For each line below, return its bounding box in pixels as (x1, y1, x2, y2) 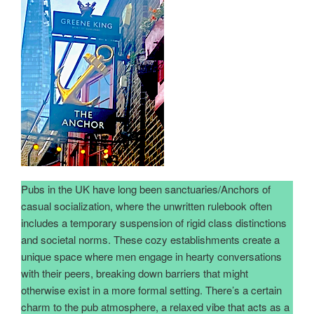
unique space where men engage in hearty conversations (21, 248, 282, 264)
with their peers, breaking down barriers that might (21, 265, 248, 280)
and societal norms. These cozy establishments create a (21, 231, 280, 247)
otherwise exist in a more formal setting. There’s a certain (21, 282, 282, 297)
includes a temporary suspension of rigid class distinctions (21, 214, 287, 230)
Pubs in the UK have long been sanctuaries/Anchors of (21, 181, 271, 196)
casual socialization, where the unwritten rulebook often (21, 198, 272, 213)
